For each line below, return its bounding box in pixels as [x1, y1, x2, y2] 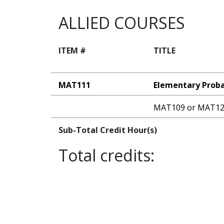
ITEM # [58, 45, 86, 56]
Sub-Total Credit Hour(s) [58, 124, 157, 136]
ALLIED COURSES [58, 12, 185, 34]
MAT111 [58, 79, 90, 91]
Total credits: [58, 144, 154, 166]
